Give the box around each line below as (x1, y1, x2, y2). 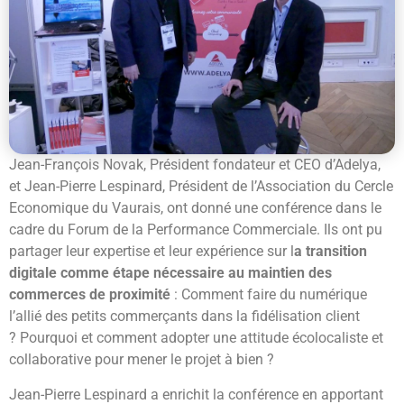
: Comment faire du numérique (170, 286, 367, 304)
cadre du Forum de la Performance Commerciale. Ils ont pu (9, 221, 382, 239)
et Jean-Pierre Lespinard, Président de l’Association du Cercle (9, 178, 393, 196)
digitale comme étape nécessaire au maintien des (9, 264, 332, 282)
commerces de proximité (9, 286, 170, 304)
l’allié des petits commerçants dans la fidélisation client (9, 308, 360, 326)
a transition (294, 243, 367, 261)
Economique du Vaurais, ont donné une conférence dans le (9, 199, 381, 217)
